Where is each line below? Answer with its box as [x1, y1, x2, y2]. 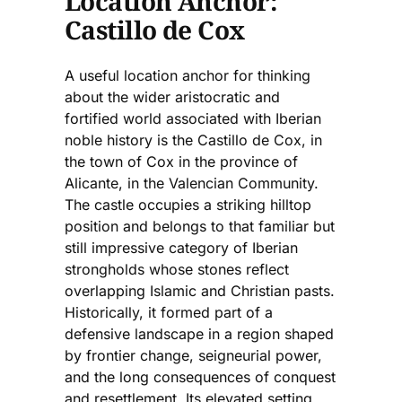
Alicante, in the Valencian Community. [65, 174, 319, 193]
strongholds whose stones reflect [65, 260, 289, 279]
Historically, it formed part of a [65, 303, 273, 322]
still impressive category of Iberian [65, 239, 298, 258]
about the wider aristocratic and [65, 88, 280, 107]
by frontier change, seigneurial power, [65, 346, 322, 365]
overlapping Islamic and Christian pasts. [65, 282, 335, 301]
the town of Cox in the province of [65, 153, 298, 171]
